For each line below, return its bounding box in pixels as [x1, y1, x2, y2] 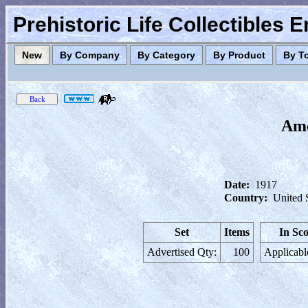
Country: [224, 192, 267, 203]
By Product [213, 49, 265, 60]
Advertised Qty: [147, 246, 217, 258]
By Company [60, 49, 120, 60]
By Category [137, 49, 195, 60]
